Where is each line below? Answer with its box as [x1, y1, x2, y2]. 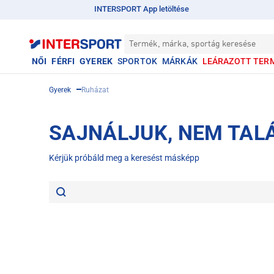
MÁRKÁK [161, 56, 198, 66]
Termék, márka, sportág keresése [129, 40, 256, 48]
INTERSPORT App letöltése [94, 4, 189, 13]
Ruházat [81, 86, 109, 94]
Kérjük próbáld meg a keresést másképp [49, 153, 199, 163]
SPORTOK [117, 56, 157, 66]
